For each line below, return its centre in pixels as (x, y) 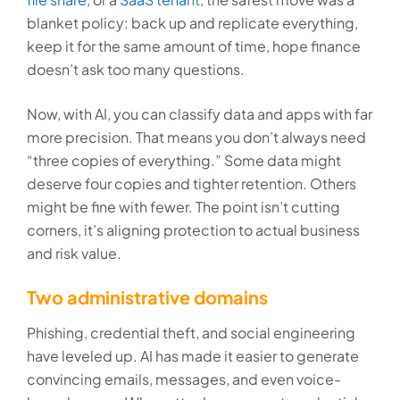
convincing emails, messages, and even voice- (184, 379)
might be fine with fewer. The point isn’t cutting (183, 207)
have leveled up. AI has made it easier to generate (193, 356)
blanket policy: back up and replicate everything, (192, 23)
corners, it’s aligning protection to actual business (193, 230)
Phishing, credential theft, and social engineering (191, 333)
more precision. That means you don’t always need (196, 137)
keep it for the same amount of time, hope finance (194, 46)
